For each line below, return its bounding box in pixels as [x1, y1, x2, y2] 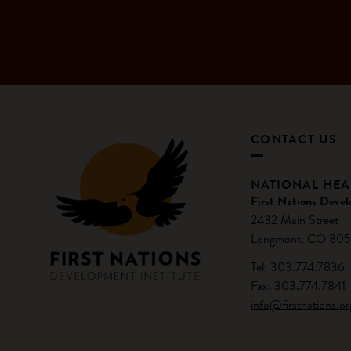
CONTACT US [251, 130, 338, 148]
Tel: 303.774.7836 [251, 258, 345, 276]
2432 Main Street [251, 211, 338, 229]
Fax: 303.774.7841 [251, 277, 346, 295]
